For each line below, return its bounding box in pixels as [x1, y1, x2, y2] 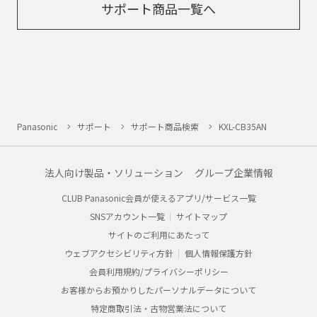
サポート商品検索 [131, 120, 199, 132]
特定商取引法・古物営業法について [91, 301, 226, 314]
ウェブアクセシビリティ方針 [64, 246, 173, 259]
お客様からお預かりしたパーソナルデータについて [61, 283, 256, 296]
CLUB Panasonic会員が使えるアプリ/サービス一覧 [61, 191, 256, 204]
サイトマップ [176, 209, 227, 222]
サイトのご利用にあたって [108, 228, 209, 241]
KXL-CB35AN [219, 120, 267, 132]
